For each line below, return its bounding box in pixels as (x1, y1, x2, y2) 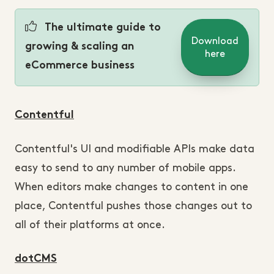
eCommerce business (25, 61, 135, 72)
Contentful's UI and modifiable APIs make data (15, 144, 254, 155)
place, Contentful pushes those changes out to (15, 201, 252, 212)
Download (191, 36, 239, 46)
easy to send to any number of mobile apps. (15, 163, 235, 174)
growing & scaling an (25, 42, 134, 53)
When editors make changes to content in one (15, 182, 248, 193)
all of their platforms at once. (15, 220, 165, 231)
